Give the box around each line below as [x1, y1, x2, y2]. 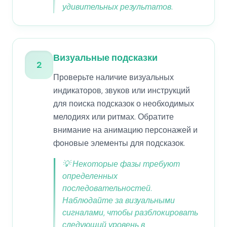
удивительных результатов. [62, 2, 173, 12]
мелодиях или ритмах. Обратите [53, 111, 174, 122]
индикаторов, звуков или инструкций [53, 85, 190, 96]
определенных [62, 171, 118, 181]
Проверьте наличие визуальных [53, 72, 174, 83]
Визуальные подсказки [53, 52, 158, 64]
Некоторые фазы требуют [72, 159, 180, 169]
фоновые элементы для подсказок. [53, 138, 185, 148]
